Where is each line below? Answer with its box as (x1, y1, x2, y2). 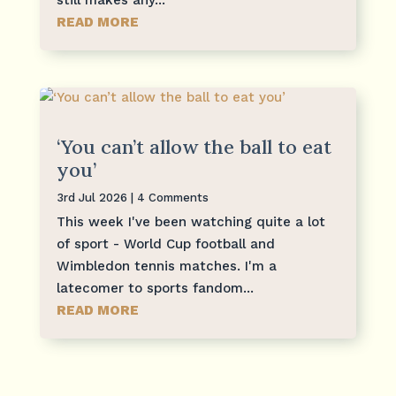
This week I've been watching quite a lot (56, 213, 325, 230)
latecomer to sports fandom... (56, 279, 254, 296)
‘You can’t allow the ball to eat (56, 133, 331, 159)
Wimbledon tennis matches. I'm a (56, 257, 277, 274)
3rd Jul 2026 (56, 190, 127, 204)
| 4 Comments (126, 190, 209, 204)
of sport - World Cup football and (56, 235, 275, 252)
